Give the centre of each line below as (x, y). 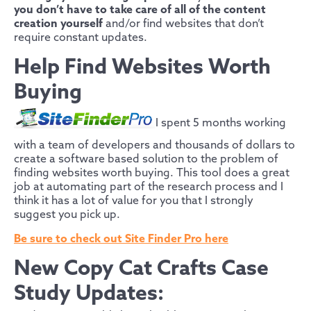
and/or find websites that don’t (183, 24)
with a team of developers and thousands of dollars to (154, 145)
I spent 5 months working (221, 124)
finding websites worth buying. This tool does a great (152, 173)
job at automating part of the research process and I (149, 187)
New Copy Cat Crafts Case (141, 269)
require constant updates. (81, 38)
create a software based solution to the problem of (146, 159)
